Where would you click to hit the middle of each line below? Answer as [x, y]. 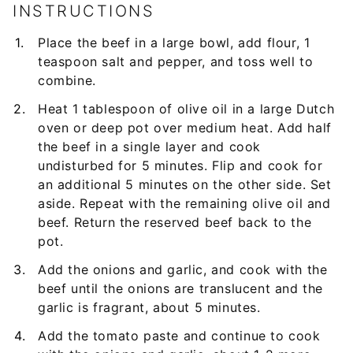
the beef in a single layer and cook [150, 147]
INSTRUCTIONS [84, 11]
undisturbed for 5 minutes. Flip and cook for [180, 166]
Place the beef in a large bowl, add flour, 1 [174, 43]
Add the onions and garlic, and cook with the [183, 270]
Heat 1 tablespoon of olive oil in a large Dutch [186, 109]
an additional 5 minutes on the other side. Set [185, 185]
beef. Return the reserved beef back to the [175, 223]
